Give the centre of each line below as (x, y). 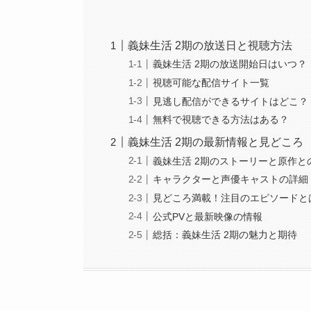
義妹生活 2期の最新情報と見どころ (216, 142)
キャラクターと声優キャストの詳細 (231, 179)
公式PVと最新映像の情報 (208, 216)
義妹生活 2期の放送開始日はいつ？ (230, 64)
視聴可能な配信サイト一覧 (211, 83)
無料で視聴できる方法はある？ (221, 120)
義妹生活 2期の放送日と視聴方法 (210, 45)
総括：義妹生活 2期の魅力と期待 (225, 235)
